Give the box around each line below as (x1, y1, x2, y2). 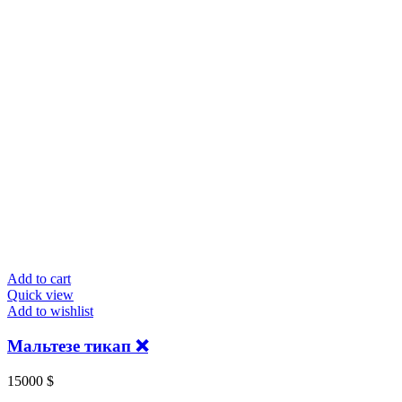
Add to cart (7, 271, 71, 287)
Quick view (7, 287, 74, 303)
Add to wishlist (7, 303, 93, 319)
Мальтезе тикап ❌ (7, 336, 148, 355)
